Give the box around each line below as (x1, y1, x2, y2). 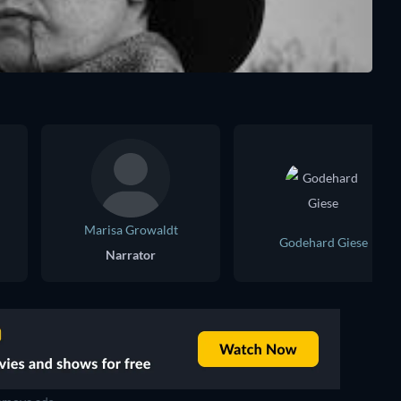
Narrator (106, 247, 156, 262)
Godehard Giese (278, 235, 368, 250)
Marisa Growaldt (83, 222, 178, 237)
